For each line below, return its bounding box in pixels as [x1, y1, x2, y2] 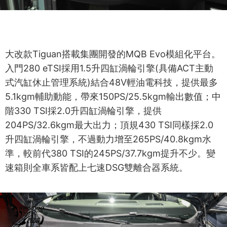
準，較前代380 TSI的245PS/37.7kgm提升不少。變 [5, 147, 215, 159]
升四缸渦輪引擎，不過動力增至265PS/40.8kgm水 [5, 133, 211, 144]
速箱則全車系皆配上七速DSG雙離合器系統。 [5, 162, 188, 173]
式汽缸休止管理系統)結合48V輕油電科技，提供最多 [5, 77, 218, 88]
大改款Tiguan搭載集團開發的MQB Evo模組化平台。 [5, 48, 220, 59]
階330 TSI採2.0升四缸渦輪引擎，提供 [5, 105, 162, 116]
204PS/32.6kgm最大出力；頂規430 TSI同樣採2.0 [5, 119, 213, 130]
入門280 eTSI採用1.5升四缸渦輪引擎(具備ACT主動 [5, 62, 213, 73]
